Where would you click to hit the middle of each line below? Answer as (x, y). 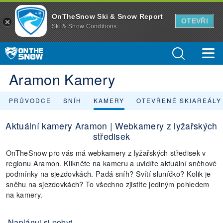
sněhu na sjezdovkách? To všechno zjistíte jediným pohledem (108, 184)
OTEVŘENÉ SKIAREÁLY (179, 100)
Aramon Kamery (62, 79)
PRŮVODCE (30, 100)
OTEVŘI (195, 21)
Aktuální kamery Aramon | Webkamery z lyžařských (111, 126)
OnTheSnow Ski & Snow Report (108, 16)
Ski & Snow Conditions (84, 26)
